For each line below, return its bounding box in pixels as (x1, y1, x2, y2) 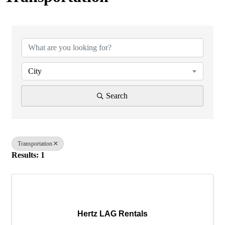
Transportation (18, 140, 52, 147)
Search (106, 91, 128, 100)
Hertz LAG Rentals (77, 209, 148, 218)
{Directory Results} (11, 17, 143, 35)
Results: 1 (12, 150, 45, 159)
